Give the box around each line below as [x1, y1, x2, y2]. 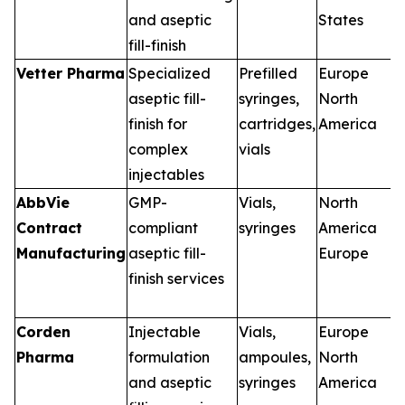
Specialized [128, 63, 211, 82]
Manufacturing [16, 243, 126, 262]
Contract [16, 218, 82, 237]
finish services [128, 268, 224, 287]
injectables [128, 165, 204, 184]
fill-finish [128, 35, 186, 54]
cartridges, [239, 114, 316, 133]
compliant [128, 218, 198, 237]
